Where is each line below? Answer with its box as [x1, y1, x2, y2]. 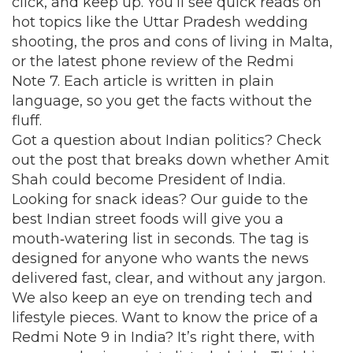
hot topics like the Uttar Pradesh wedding [12, 13, 308, 31]
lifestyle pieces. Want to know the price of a [12, 309, 318, 326]
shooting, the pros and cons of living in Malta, [12, 33, 333, 50]
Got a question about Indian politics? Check [12, 132, 321, 149]
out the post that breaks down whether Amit [12, 151, 329, 169]
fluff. [12, 112, 42, 129]
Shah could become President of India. [12, 171, 285, 188]
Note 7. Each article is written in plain [12, 72, 274, 90]
